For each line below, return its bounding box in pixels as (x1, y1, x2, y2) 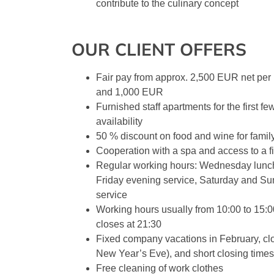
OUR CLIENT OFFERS (72, 39, 246, 61)
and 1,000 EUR (96, 87, 163, 98)
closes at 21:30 (96, 219, 161, 230)
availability (96, 116, 143, 127)
